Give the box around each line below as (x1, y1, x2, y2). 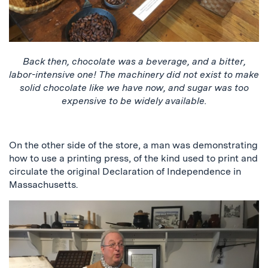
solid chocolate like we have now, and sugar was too (19, 81, 249, 93)
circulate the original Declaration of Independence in (9, 165, 241, 177)
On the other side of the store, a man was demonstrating (9, 139, 258, 151)
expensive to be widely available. (61, 95, 207, 106)
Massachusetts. (9, 178, 78, 190)
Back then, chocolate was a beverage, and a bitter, (22, 55, 246, 67)
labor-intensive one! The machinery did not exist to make (9, 68, 259, 80)
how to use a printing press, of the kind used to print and (9, 152, 258, 164)
